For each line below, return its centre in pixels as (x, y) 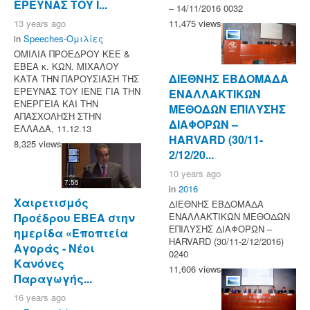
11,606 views (195, 269)
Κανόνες (39, 263)
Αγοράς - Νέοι (54, 248)
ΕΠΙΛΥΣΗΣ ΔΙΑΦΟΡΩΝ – (220, 229)
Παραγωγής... (53, 278)
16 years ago (40, 297)
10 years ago (195, 174)
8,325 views (38, 144)
